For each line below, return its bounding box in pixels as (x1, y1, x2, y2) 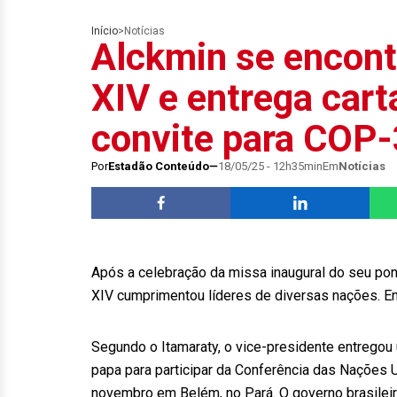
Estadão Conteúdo (108, 160, 209, 173)
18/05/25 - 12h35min (218, 160, 323, 173)
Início (91, 25, 118, 37)
